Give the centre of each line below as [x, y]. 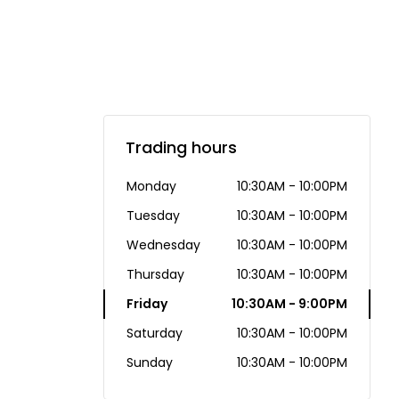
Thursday [155, 274]
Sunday [150, 362]
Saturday [155, 333]
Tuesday [153, 215]
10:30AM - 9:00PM [289, 303]
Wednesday [163, 244]
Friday [147, 303]
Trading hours [181, 147]
